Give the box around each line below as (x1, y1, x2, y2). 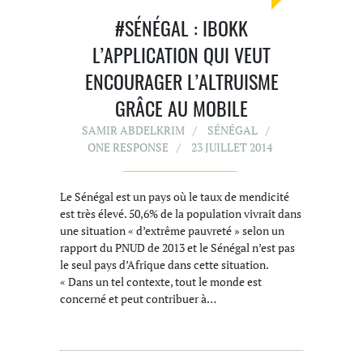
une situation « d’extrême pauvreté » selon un (60, 223, 284, 239)
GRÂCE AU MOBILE (115, 93, 248, 123)
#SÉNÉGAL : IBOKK (115, 13, 248, 43)
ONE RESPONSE (87, 139, 169, 156)
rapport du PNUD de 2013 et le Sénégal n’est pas (60, 240, 295, 256)
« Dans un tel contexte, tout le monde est (60, 274, 262, 290)
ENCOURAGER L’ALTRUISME (84, 66, 279, 96)
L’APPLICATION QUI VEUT (92, 40, 271, 70)
